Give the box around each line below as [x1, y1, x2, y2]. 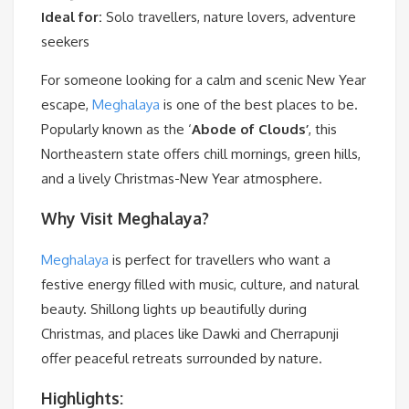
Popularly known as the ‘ [41, 120, 192, 138]
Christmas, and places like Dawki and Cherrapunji [41, 324, 339, 342]
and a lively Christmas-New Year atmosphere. [41, 169, 322, 187]
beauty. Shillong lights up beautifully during [41, 299, 307, 318]
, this [309, 120, 337, 138]
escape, [41, 95, 92, 113]
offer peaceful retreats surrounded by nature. [41, 349, 322, 367]
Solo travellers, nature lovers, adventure [102, 7, 356, 26]
